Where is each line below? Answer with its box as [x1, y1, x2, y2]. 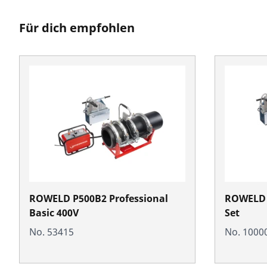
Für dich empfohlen [19, 19, 135, 36]
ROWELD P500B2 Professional [29, 191, 168, 205]
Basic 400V [29, 206, 79, 219]
